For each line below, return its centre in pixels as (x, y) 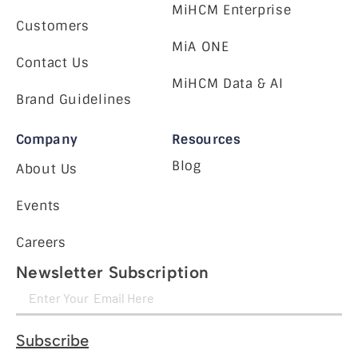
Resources (206, 140)
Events (38, 206)
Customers (53, 26)
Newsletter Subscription (113, 272)
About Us (47, 169)
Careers (41, 243)
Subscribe (52, 341)
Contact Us (53, 63)
